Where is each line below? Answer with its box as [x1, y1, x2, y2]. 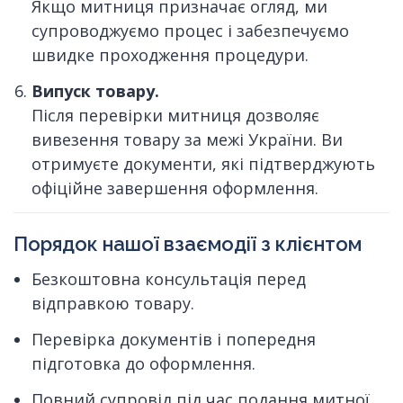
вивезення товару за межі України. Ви [31, 128, 343, 150]
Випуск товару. [31, 79, 159, 102]
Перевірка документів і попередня [31, 328, 316, 350]
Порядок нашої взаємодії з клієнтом [13, 231, 362, 255]
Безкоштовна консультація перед [31, 267, 306, 290]
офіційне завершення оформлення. [31, 176, 318, 199]
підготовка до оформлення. [31, 353, 255, 374]
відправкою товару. [31, 291, 194, 314]
